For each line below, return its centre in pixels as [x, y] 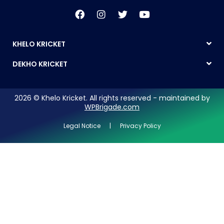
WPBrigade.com [112, 107]
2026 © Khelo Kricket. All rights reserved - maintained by [112, 98]
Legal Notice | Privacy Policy [112, 126]
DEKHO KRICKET [40, 64]
